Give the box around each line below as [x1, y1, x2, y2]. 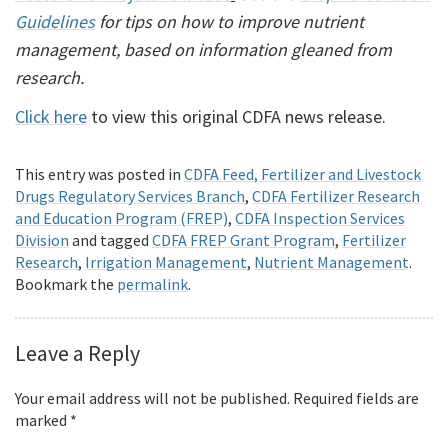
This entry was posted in [15, 164, 184, 185]
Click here [15, 105, 87, 129]
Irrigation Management [85, 252, 247, 273]
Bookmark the [15, 274, 117, 295]
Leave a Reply [15, 339, 140, 368]
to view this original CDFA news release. [87, 105, 386, 129]
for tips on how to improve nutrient [95, 10, 364, 34]
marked [15, 410, 70, 431]
